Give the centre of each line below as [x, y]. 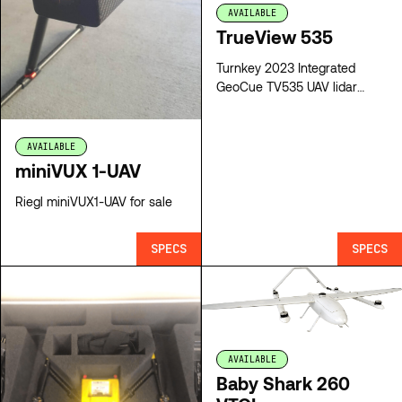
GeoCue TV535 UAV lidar [287, 87]
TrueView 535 [275, 37]
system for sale [259, 106]
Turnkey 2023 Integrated [286, 68]
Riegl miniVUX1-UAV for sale [94, 201]
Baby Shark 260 [283, 384]
